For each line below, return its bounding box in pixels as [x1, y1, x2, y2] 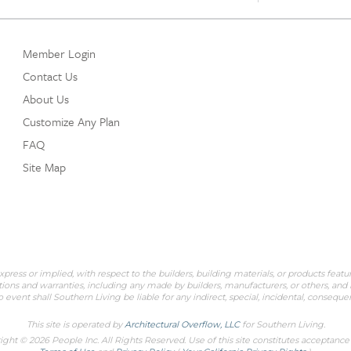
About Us [23, 89, 69, 107]
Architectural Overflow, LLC [124, 318, 240, 330]
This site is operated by [26, 318, 125, 330]
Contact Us [23, 67, 78, 85]
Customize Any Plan [23, 112, 120, 130]
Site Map [23, 157, 66, 175]
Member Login [23, 44, 96, 62]
